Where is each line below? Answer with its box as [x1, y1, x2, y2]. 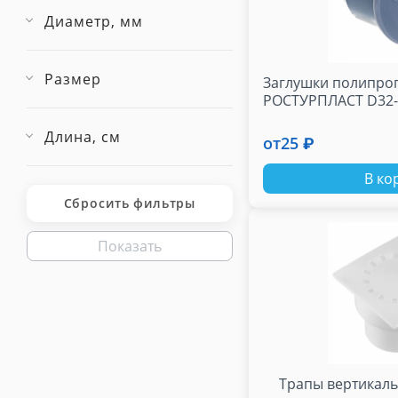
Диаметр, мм [44, 12, 143, 31]
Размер [44, 69, 101, 89]
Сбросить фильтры [63, 195, 196, 211]
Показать [97, 235, 162, 256]
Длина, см [44, 127, 121, 147]
